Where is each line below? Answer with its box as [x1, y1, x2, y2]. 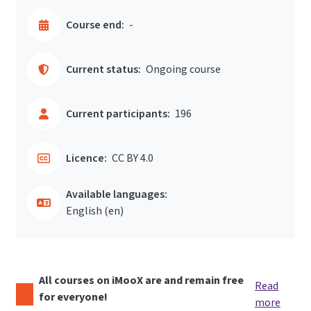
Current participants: [66, 106, 170, 121]
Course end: [66, 17, 124, 33]
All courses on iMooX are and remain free [39, 273, 244, 288]
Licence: [66, 151, 107, 166]
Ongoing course [146, 62, 221, 77]
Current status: [66, 62, 141, 77]
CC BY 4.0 [112, 151, 153, 166]
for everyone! [39, 289, 108, 305]
